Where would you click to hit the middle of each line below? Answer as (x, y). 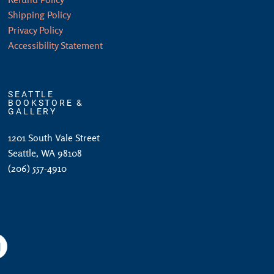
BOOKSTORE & (46, 102)
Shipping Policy (40, 15)
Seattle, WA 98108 (45, 153)
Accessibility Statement (56, 45)
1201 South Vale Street (54, 138)
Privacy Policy (36, 30)
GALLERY (32, 111)
